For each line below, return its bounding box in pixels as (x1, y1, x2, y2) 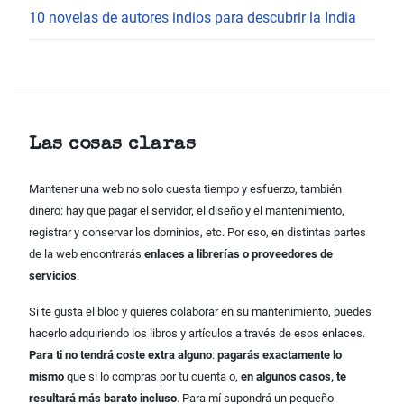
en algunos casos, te (241, 370, 346, 384)
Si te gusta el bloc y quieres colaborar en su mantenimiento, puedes (29, 305, 372, 319)
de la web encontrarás (29, 247, 144, 262)
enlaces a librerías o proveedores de (144, 247, 333, 262)
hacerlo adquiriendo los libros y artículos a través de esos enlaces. (29, 326, 365, 341)
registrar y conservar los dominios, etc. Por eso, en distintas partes (29, 225, 366, 240)
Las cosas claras (29, 135, 196, 155)
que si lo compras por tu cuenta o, (64, 370, 241, 384)
